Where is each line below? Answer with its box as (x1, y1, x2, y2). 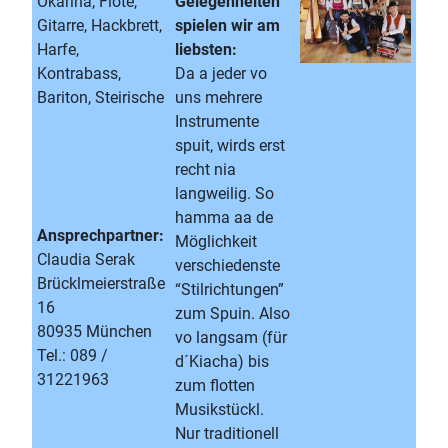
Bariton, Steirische (37, 88, 164, 107)
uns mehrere (175, 88, 262, 107)
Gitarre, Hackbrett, (37, 16, 162, 35)
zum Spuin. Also (175, 304, 290, 323)
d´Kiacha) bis (175, 352, 269, 371)
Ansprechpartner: (37, 226, 164, 245)
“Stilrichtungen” (175, 280, 284, 299)
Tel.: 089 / (37, 346, 108, 365)
